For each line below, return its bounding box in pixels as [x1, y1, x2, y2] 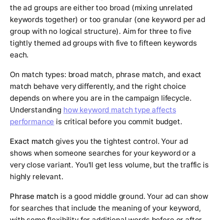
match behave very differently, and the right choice [10, 82, 186, 91]
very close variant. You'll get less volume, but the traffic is [10, 160, 209, 170]
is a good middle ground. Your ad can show [58, 192, 208, 201]
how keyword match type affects [63, 105, 176, 115]
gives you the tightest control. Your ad [54, 137, 188, 146]
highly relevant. [10, 172, 63, 182]
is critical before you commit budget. [54, 117, 182, 127]
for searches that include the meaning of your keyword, [10, 203, 201, 213]
